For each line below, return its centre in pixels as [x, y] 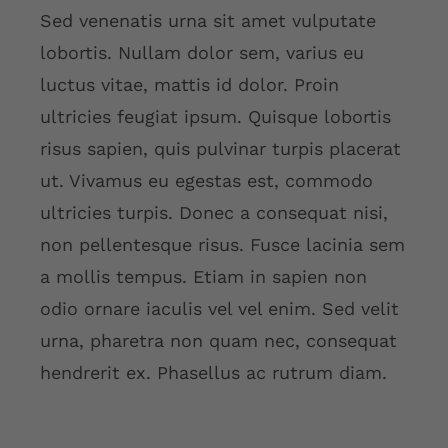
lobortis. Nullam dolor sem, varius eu [201, 53]
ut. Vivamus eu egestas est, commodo [206, 181]
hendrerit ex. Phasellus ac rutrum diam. [213, 373]
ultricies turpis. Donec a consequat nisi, [213, 213]
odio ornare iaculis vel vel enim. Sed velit [219, 309]
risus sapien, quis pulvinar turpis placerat [220, 149]
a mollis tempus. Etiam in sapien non [203, 277]
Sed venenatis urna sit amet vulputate [207, 21]
